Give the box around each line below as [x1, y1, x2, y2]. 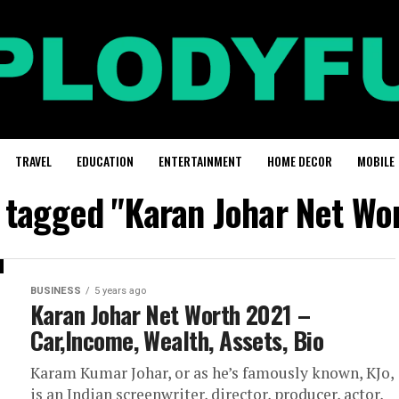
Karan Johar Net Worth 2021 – [30, 296, 311, 332]
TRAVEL [15, 151, 52, 170]
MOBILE [357, 151, 395, 170]
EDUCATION [77, 151, 134, 170]
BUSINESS [30, 284, 81, 297]
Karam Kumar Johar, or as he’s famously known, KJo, [30, 362, 394, 383]
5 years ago [94, 284, 146, 297]
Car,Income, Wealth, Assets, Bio [30, 322, 324, 358]
